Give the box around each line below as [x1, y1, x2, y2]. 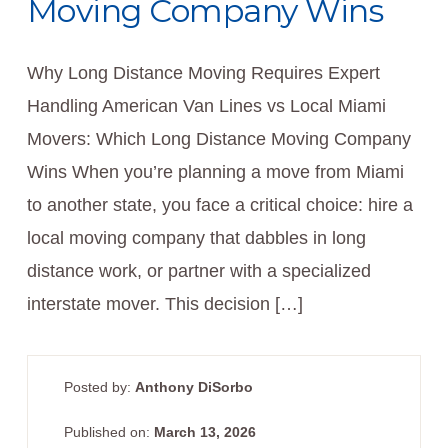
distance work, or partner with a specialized [26, 261, 371, 282]
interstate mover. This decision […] [26, 294, 303, 315]
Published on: [63, 424, 154, 441]
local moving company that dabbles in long [26, 228, 366, 249]
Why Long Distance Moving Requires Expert [26, 63, 380, 84]
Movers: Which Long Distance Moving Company [26, 129, 411, 150]
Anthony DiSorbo [134, 379, 253, 396]
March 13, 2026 [153, 424, 256, 441]
